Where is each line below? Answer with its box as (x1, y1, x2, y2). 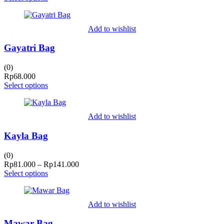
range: (78, 168, 98, 177)
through (78, 186, 103, 195)
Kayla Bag (4, 130, 48, 141)
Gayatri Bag (4, 42, 55, 53)
